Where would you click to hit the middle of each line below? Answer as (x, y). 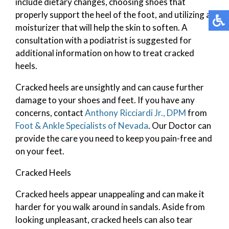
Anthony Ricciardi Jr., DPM (135, 112)
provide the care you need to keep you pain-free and (114, 138)
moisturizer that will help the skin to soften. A (101, 27)
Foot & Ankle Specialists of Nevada (82, 125)
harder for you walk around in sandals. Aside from (110, 207)
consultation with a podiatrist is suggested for (104, 40)
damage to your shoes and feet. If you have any (105, 100)
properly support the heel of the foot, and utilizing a (113, 14)
